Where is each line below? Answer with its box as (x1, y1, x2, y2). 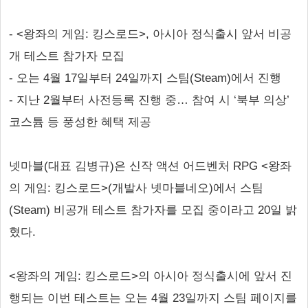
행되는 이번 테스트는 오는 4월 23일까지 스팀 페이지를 (9, 291, 297, 305)
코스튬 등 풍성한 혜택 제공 (9, 115, 151, 129)
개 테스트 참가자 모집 (9, 49, 124, 63)
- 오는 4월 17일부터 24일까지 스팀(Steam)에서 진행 (9, 71, 281, 85)
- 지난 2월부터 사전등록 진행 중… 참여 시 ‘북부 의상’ (9, 93, 289, 107)
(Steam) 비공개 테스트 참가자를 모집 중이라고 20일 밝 (9, 203, 297, 217)
